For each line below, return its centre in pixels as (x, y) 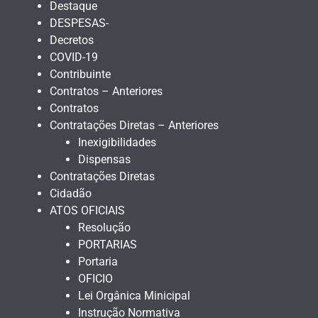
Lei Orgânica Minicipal (134, 296)
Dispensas (104, 160)
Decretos (72, 40)
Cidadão (71, 194)
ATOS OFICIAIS (87, 211)
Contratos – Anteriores (106, 92)
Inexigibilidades (117, 143)
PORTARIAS (108, 245)
